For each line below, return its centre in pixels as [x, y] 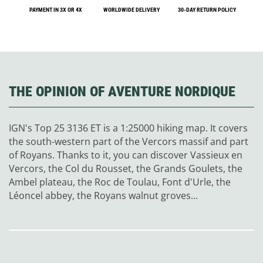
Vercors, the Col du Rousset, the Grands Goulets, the [126, 169]
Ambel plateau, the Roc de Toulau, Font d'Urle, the [120, 182]
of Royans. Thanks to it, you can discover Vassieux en [126, 155]
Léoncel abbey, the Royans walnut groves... [103, 196]
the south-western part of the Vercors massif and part [129, 142]
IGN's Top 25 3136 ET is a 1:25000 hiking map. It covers [128, 128]
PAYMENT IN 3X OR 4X [56, 10]
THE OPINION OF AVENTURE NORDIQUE [122, 92]
